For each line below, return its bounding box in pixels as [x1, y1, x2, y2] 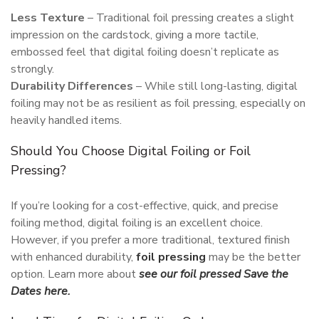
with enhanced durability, [11, 249, 136, 265]
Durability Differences [11, 78, 133, 94]
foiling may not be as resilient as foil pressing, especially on [11, 95, 305, 111]
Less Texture [11, 9, 85, 26]
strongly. [11, 61, 54, 77]
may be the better [206, 249, 300, 265]
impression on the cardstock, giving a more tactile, [11, 26, 258, 43]
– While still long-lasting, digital [133, 78, 298, 94]
